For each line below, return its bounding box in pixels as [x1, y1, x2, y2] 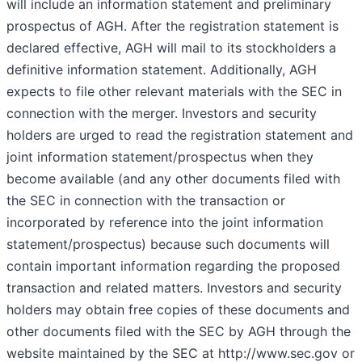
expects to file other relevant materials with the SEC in [6, 83, 342, 100]
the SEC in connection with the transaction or [6, 192, 285, 209]
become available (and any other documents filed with [6, 170, 340, 187]
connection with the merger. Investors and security [6, 105, 317, 122]
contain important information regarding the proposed [6, 258, 340, 275]
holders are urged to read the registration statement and [6, 127, 353, 144]
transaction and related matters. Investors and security [6, 280, 342, 297]
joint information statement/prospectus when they [6, 149, 314, 166]
